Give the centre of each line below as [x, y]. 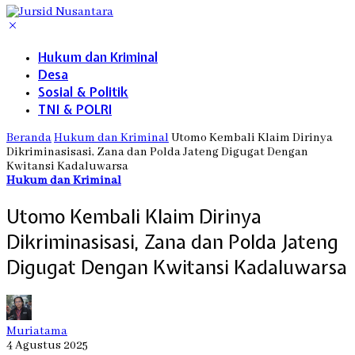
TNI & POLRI [75, 109]
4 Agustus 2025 [47, 346]
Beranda [29, 137]
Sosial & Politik [83, 92]
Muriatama [37, 332]
